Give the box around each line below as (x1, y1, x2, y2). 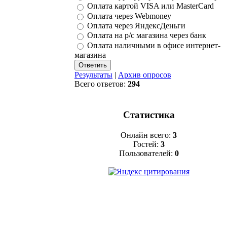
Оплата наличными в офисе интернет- (87, 41, 220, 50)
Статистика (123, 109, 175, 121)
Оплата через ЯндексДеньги (87, 21, 185, 30)
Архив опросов (118, 70, 171, 80)
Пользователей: (119, 149, 175, 158)
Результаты (74, 70, 112, 80)
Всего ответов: (74, 80, 128, 89)
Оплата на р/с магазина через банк (87, 31, 206, 40)
